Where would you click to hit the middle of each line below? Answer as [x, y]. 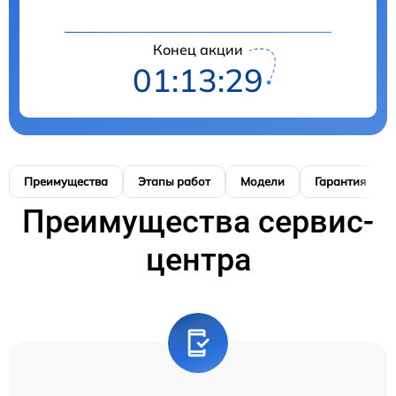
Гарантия [340, 181]
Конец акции [198, 49]
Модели [263, 181]
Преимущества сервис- [198, 221]
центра [198, 259]
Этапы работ [174, 181]
